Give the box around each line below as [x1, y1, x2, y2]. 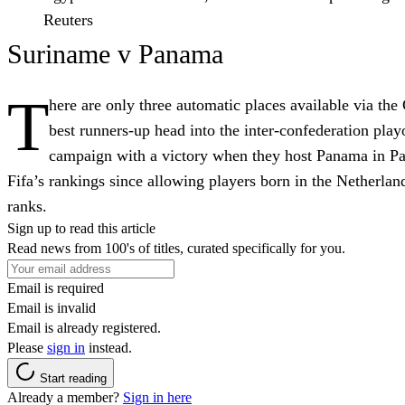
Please [7, 339, 47, 355]
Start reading [40, 371, 107, 385]
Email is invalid [7, 299, 96, 316]
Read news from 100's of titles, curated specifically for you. [7, 240, 345, 256]
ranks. [7, 196, 47, 215]
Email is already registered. [7, 319, 161, 335]
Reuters [43, 10, 93, 29]
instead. [85, 339, 132, 355]
